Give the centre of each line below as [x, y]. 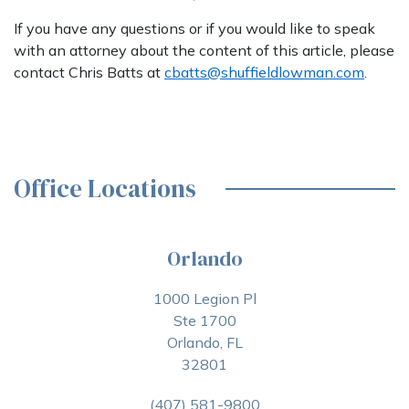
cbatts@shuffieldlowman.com [264, 72]
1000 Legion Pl [204, 299]
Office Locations [105, 189]
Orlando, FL [204, 342]
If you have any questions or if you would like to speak [194, 28]
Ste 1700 [204, 320]
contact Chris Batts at [89, 72]
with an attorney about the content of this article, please [204, 50]
